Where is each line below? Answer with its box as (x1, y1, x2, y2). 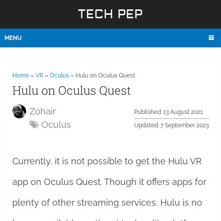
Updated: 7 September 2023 (134, 122, 209, 129)
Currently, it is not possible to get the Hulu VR (12, 156, 202, 166)
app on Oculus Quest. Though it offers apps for (12, 177, 206, 187)
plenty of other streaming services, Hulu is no (12, 197, 202, 208)
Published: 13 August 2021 (134, 109, 203, 115)
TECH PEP (78, 7, 143, 22)
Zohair (29, 106, 56, 116)
